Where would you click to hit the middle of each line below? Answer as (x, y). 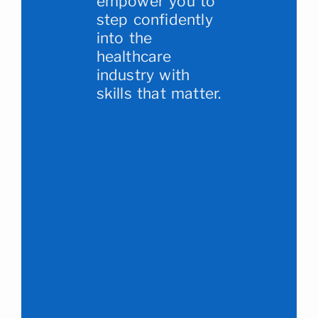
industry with (143, 75)
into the (124, 38)
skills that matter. (159, 94)
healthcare (134, 57)
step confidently (154, 20)
